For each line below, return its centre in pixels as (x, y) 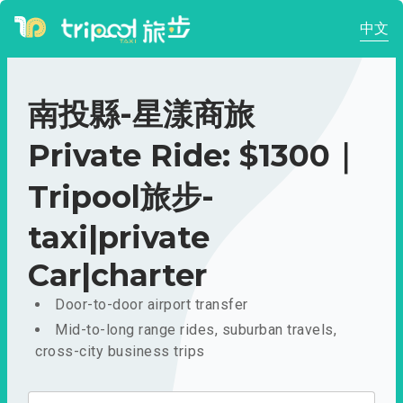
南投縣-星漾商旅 (141, 114)
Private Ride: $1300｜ (194, 156)
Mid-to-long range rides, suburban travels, (196, 330)
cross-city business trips (120, 351)
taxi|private (119, 237)
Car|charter (117, 275)
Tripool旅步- (121, 197)
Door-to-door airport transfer (152, 304)
